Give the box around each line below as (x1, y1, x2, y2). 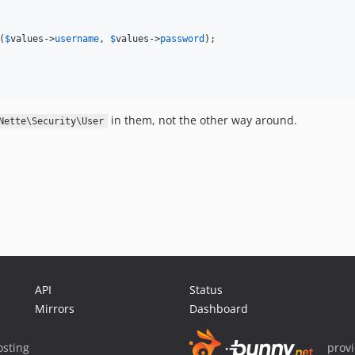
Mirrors (35, 301, 74, 316)
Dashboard (189, 301, 248, 316)
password (160, 33, 204, 44)
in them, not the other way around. (107, 113, 297, 128)
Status (189, 282, 223, 297)
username (55, 33, 99, 44)
